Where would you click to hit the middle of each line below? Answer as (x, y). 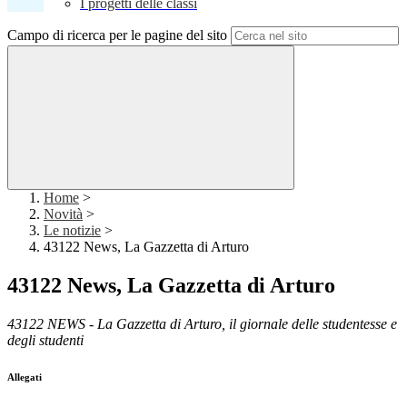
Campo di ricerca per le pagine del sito (117, 35)
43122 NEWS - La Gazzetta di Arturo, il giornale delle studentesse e (202, 324)
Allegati (25, 377)
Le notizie (72, 231)
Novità (63, 214)
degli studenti (45, 341)
